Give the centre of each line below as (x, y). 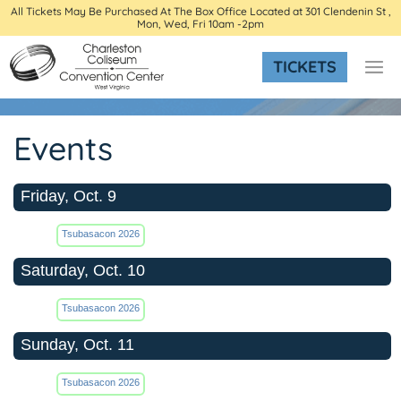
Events (63, 148)
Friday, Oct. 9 (68, 196)
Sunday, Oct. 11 (77, 345)
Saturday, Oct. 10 (83, 270)
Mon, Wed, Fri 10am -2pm (200, 24)
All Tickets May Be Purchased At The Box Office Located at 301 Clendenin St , (200, 11)
